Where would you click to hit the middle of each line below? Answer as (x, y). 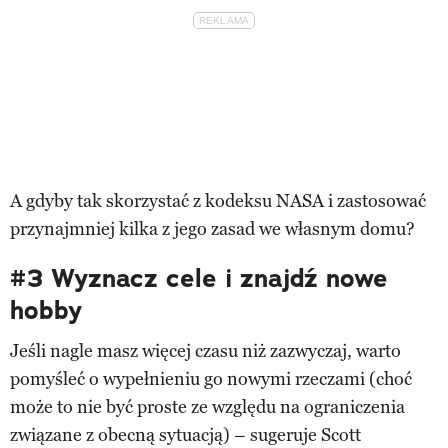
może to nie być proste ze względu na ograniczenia (207, 406)
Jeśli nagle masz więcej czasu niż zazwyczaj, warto (205, 350)
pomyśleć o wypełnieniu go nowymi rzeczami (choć (211, 378)
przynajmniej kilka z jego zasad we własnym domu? (212, 228)
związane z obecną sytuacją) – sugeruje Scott (185, 434)
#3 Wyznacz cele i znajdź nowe (199, 278)
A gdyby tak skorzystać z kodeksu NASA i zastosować (218, 200)
